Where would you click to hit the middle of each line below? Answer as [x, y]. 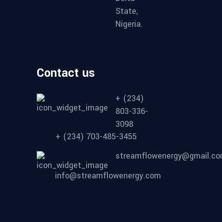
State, [127, 11]
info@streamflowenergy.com [108, 176]
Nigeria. [129, 24]
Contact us [66, 73]
